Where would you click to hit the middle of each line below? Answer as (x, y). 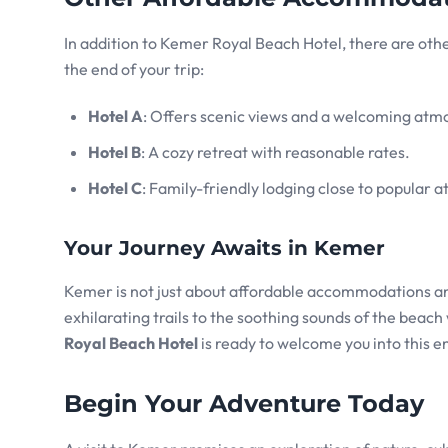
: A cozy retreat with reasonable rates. (275, 152)
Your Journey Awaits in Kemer (224, 248)
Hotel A (115, 116)
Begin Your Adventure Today (244, 404)
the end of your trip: (134, 69)
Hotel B (114, 152)
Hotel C (115, 188)
